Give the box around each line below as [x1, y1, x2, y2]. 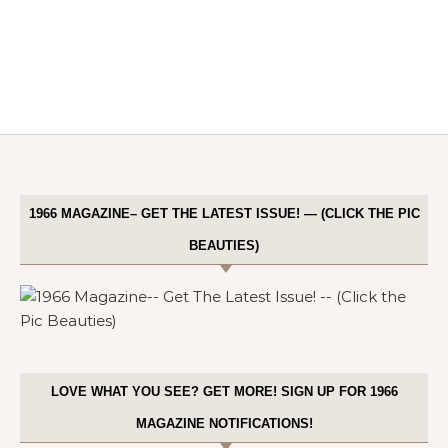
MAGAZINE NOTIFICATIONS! [135, 416, 313, 432]
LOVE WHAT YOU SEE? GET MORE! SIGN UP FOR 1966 [50, 384, 398, 400]
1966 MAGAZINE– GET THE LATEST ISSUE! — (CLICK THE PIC [28, 206, 420, 222]
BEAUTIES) [189, 238, 259, 254]
